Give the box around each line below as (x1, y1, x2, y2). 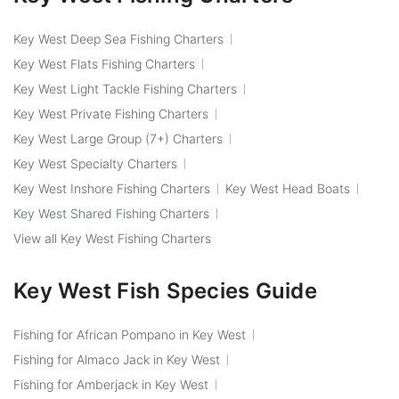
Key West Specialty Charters (13, 155, 177, 171)
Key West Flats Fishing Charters (13, 55, 195, 71)
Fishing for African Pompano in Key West (13, 326, 246, 342)
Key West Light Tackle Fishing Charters (13, 80, 237, 96)
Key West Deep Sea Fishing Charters (13, 30, 224, 46)
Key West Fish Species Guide (13, 277, 317, 304)
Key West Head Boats (225, 180, 350, 196)
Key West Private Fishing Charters (13, 105, 208, 121)
